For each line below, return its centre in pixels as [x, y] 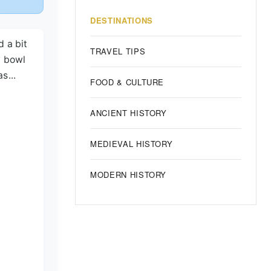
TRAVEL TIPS [118, 51]
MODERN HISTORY [129, 175]
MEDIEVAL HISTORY [132, 144]
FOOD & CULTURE [127, 82]
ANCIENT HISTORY [129, 113]
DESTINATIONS [122, 20]
